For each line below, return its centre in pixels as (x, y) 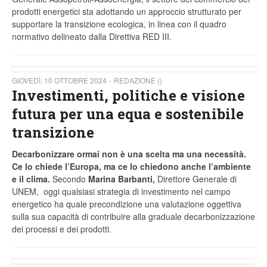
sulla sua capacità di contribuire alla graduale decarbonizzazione (133, 217)
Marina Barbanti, (122, 179)
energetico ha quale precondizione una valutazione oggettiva (127, 204)
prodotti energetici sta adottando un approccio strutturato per (127, 12)
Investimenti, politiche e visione (128, 96)
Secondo (68, 179)
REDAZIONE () (138, 80)
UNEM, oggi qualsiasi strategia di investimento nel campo (121, 192)
